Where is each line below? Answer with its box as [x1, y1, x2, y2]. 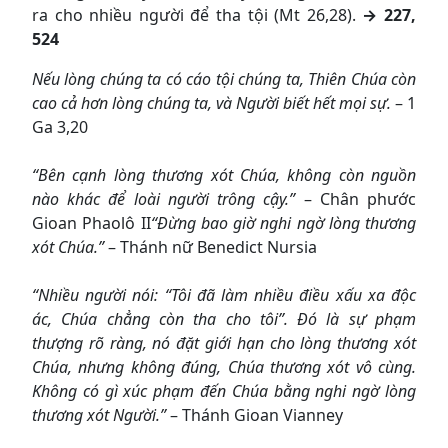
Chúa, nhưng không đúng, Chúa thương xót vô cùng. [32, 355, 416, 378]
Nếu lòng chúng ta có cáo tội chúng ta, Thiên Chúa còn [32, 67, 416, 90]
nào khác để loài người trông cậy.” [32, 187, 296, 210]
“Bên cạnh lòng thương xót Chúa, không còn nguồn [32, 163, 416, 186]
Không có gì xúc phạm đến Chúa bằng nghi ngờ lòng [32, 379, 416, 402]
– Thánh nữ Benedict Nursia [104, 235, 317, 258]
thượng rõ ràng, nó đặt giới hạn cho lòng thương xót [32, 331, 416, 354]
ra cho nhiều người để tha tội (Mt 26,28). [32, 3, 363, 26]
